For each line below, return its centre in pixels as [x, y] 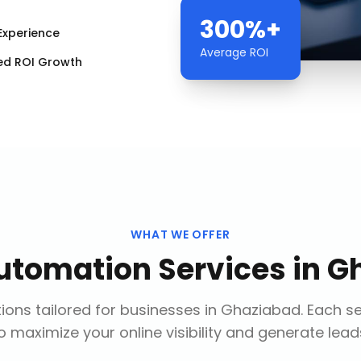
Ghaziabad [261, 310]
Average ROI [234, 52]
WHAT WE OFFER [180, 234]
